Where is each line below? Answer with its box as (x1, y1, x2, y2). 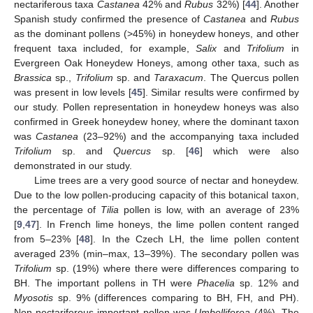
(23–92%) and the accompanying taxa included (78, 131, 300, 143)
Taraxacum (154, 72, 204, 84)
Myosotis (14, 292, 53, 304)
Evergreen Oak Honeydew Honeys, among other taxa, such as (14, 57, 299, 69)
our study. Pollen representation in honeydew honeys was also (14, 101, 299, 113)
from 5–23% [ (14, 233, 80, 245)
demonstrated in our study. (14, 160, 132, 172)
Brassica (14, 72, 52, 84)
